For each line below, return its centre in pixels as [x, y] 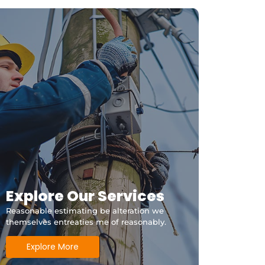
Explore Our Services [85, 196]
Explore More [52, 247]
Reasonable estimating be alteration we [85, 211]
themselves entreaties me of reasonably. [86, 222]
